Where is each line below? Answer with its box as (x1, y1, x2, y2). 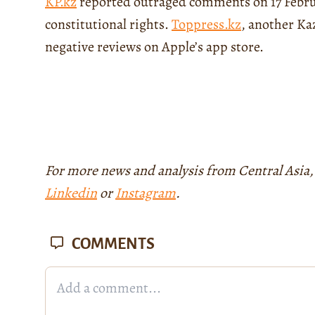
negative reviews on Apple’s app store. (45, 37, 264, 56)
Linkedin (45, 183, 97, 202)
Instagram (115, 183, 176, 202)
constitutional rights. (45, 14, 172, 34)
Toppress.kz (172, 14, 241, 34)
